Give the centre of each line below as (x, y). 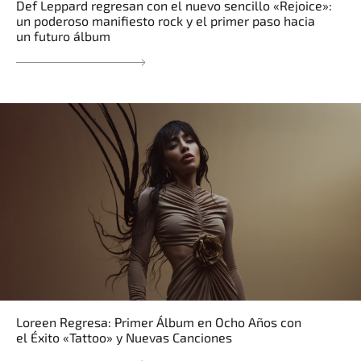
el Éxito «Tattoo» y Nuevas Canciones (124, 337)
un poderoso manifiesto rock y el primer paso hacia (166, 21)
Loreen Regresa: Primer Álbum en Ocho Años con (159, 322)
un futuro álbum (63, 36)
